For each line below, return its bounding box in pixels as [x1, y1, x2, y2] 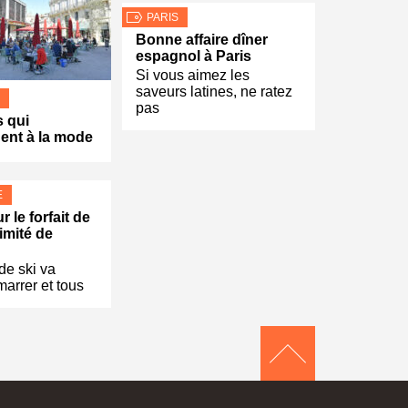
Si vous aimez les [136, 67, 250, 84]
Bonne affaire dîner [136, 32, 268, 48]
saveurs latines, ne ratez [136, 84, 292, 100]
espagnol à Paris [136, 48, 251, 65]
